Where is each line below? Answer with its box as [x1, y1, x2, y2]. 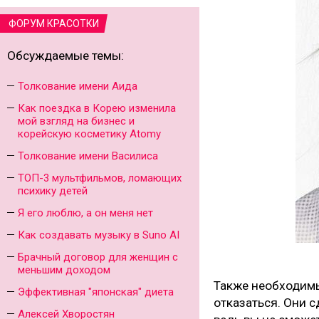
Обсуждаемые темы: [7, 48, 124, 63]
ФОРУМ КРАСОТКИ [9, 18, 99, 29]
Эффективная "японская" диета [18, 286, 174, 298]
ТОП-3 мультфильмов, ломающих [18, 172, 182, 184]
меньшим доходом [18, 263, 110, 276]
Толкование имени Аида [18, 80, 137, 93]
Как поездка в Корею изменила [18, 102, 176, 115]
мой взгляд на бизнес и [18, 115, 135, 127]
